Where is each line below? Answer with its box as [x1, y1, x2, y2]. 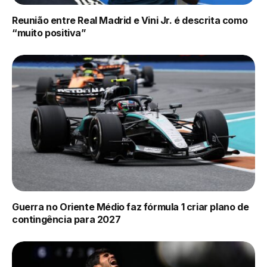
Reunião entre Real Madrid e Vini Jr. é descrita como [12, 14, 248, 26]
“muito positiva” [12, 26, 86, 39]
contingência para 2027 [12, 213, 121, 226]
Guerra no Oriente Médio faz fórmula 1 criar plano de [12, 201, 249, 213]
